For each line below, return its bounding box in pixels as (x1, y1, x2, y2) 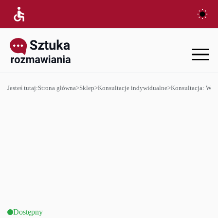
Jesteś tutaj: (7, 84, 38, 91)
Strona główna (38, 84, 76, 91)
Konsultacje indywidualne (98, 84, 167, 91)
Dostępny (13, 208, 43, 216)
